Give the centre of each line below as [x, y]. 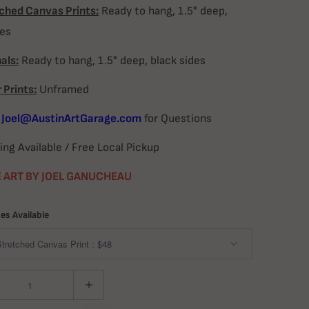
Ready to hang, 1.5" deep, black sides [112, 61]
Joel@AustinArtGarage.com [71, 119]
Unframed [63, 90]
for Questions [177, 119]
